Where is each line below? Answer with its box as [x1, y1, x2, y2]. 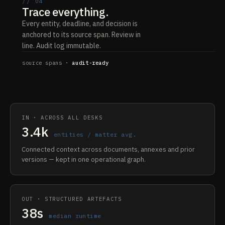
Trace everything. [22, 4, 109, 19]
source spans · [22, 59, 72, 66]
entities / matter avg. [53, 130, 137, 138]
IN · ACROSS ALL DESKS [22, 114, 103, 121]
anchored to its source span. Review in [22, 30, 141, 39]
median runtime [49, 211, 101, 219]
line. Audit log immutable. [22, 41, 101, 50]
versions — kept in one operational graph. [22, 155, 146, 164]
